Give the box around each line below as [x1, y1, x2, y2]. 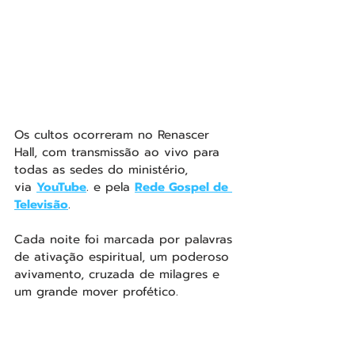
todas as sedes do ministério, [14, 161, 193, 179]
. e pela [86, 178, 135, 197]
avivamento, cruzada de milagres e [14, 265, 224, 284]
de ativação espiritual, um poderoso [14, 248, 234, 266]
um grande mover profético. [14, 283, 178, 301]
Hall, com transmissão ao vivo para [14, 143, 224, 162]
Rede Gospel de [135, 178, 232, 197]
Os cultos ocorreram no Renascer [14, 126, 214, 144]
